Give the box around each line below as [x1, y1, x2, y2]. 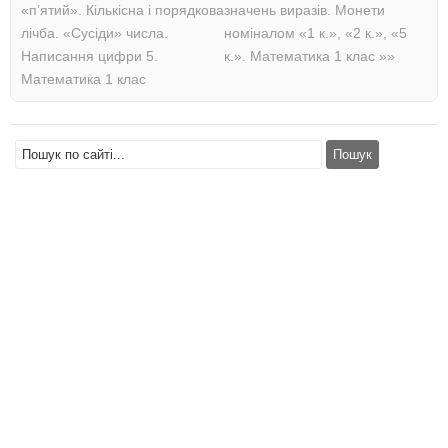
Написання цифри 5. [21, 47, 158, 64]
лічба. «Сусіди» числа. [21, 24, 168, 41]
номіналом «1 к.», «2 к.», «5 [224, 24, 407, 41]
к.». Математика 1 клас [224, 47, 379, 64]
